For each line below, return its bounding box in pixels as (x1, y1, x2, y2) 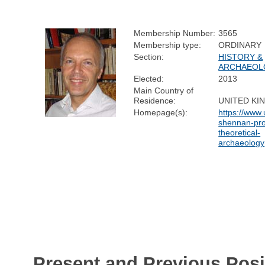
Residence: (134, 95, 176, 105)
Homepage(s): (134, 107, 188, 117)
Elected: (134, 73, 164, 83)
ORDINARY (218, 40, 262, 50)
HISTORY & (218, 51, 263, 62)
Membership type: (134, 40, 202, 50)
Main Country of (134, 85, 194, 95)
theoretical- (218, 127, 261, 137)
